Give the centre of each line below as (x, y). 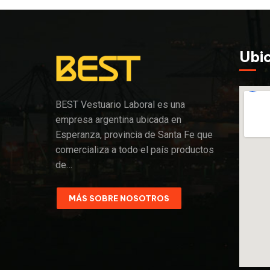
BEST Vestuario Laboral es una (120, 105)
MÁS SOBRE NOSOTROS (119, 198)
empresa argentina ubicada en (118, 120)
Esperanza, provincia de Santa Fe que (134, 135)
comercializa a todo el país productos (135, 150)
